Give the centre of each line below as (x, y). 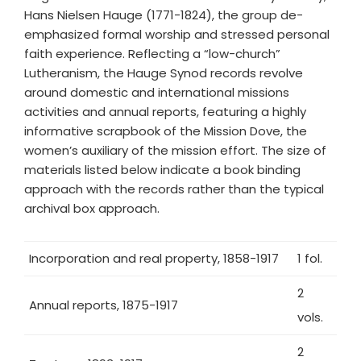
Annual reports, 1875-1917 (104, 305)
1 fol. (310, 258)
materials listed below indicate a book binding (162, 170)
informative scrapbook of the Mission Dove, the (166, 131)
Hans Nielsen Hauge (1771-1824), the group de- (164, 15)
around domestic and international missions (157, 92)
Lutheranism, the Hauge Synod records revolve (164, 73)
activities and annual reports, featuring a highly (165, 112)
